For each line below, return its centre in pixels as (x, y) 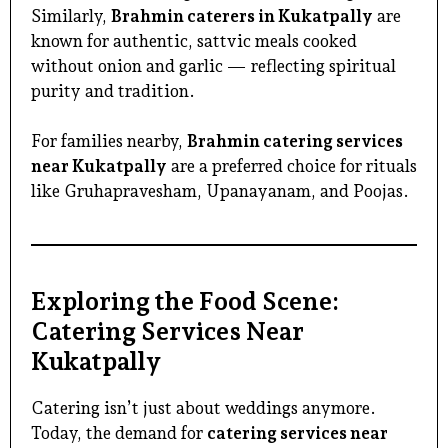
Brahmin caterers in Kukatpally (242, 15)
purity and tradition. (113, 90)
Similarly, (71, 15)
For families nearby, (109, 141)
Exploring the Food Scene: (185, 301)
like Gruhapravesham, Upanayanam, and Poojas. (220, 191)
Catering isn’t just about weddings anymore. (203, 408)
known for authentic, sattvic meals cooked (194, 40)
